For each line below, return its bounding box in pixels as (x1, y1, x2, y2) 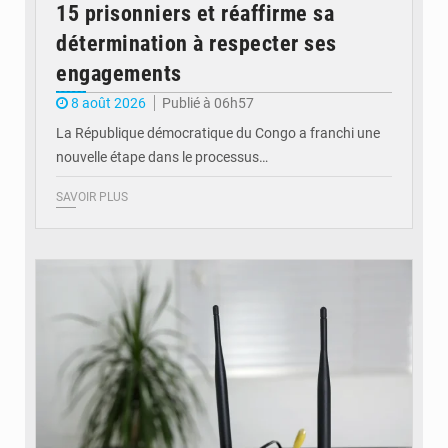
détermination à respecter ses (56, 31, 337, 57)
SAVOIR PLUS (56, 190, 128, 205)
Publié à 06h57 (162, 95, 254, 112)
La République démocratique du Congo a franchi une (56, 125, 380, 142)
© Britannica (341, 236, 394, 248)
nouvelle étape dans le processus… (56, 149, 268, 166)
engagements (56, 61, 182, 87)
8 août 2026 (71, 95, 146, 112)
